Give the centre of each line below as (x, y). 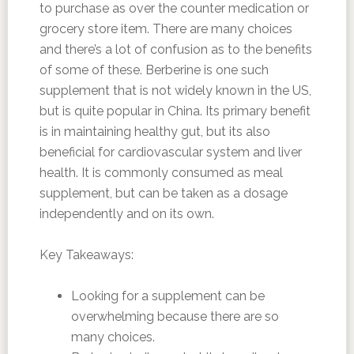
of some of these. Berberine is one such (154, 70)
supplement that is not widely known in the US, (175, 90)
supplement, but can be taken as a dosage (163, 193)
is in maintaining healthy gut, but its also (154, 131)
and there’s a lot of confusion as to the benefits (175, 49)
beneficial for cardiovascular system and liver (170, 152)
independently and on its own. (126, 213)
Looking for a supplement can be (168, 296)
